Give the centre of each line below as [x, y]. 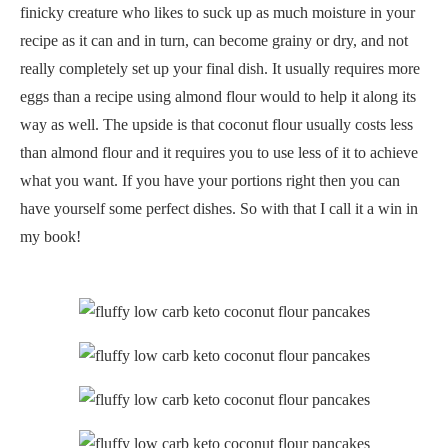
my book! [50, 236]
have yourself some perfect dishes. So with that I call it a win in [219, 208]
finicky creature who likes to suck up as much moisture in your [217, 12]
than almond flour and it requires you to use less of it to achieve [219, 152]
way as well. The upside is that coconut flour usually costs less [216, 124]
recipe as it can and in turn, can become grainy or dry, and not [214, 40]
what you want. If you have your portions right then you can [210, 180]
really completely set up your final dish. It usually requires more [220, 68]
